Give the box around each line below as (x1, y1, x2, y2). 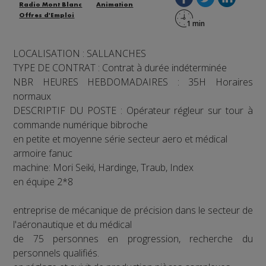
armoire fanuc (13, 147, 73, 160)
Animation (96, 2, 134, 8)
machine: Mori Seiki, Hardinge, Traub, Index (13, 161, 194, 174)
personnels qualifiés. (13, 246, 100, 259)
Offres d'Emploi (19, 12, 75, 18)
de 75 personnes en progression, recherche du (13, 232, 253, 245)
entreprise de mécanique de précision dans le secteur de (13, 204, 253, 217)
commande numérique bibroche (13, 118, 148, 131)
